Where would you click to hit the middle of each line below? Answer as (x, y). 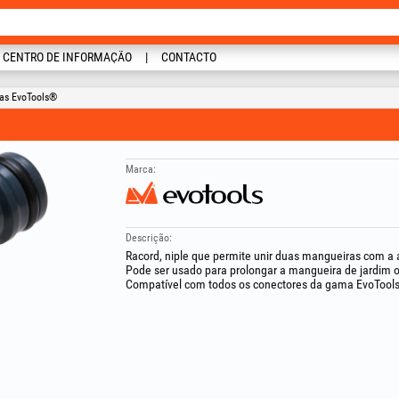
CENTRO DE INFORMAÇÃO (67, 57)
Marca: (140, 169)
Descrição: (148, 238)
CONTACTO (189, 57)
